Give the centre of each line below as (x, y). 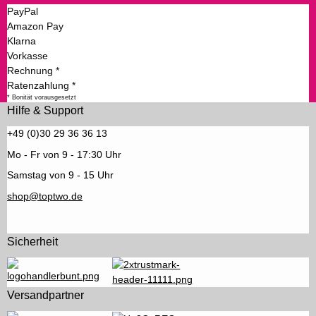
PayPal (23, 11)
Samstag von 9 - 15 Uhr (60, 175)
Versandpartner (45, 295)
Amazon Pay (35, 26)
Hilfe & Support (45, 110)
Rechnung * (33, 70)
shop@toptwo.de (45, 196)
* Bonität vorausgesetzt (42, 97)
